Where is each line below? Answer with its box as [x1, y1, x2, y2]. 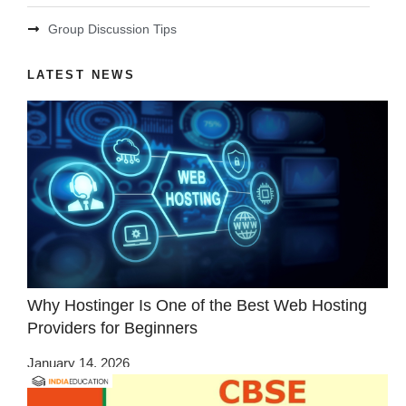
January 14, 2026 [27, 354, 130, 371]
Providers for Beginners [27, 319, 198, 338]
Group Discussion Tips [47, 21, 177, 36]
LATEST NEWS [27, 67, 135, 82]
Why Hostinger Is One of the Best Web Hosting [27, 296, 367, 315]
